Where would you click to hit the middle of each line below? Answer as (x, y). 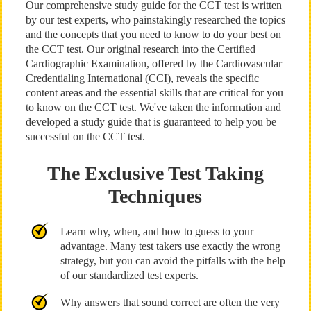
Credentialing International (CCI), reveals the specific (142, 78)
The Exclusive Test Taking (155, 173)
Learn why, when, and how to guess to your (157, 232)
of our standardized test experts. (129, 275)
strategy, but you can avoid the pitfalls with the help (173, 261)
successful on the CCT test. (85, 136)
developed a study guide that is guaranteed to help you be (151, 122)
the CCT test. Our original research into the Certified (140, 49)
